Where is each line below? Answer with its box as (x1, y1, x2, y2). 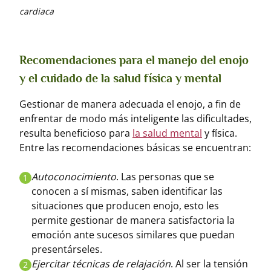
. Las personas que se (116, 170, 214, 183)
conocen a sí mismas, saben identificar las (31, 184, 223, 198)
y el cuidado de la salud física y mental (19, 71, 221, 85)
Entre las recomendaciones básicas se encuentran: (19, 141, 251, 154)
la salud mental (132, 126, 202, 140)
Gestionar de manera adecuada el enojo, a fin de (19, 97, 241, 111)
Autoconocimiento (31, 170, 116, 183)
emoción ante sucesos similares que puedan (31, 228, 235, 241)
